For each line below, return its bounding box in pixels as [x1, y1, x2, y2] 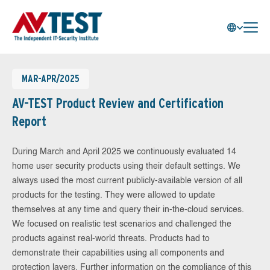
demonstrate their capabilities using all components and [12, 249, 224, 257]
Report [12, 113, 46, 129]
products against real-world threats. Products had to [12, 234, 210, 243]
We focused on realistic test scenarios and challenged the [12, 220, 231, 228]
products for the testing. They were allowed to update [12, 191, 215, 199]
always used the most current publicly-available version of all [12, 177, 242, 185]
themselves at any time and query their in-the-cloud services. [12, 206, 244, 214]
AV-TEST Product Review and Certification [12, 95, 224, 111]
